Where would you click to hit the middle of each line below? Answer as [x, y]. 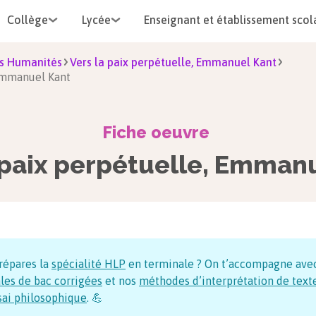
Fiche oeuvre [156, 132]
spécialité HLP [89, 264]
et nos [119, 281]
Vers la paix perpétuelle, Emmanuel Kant [173, 62]
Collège [28, 20]
